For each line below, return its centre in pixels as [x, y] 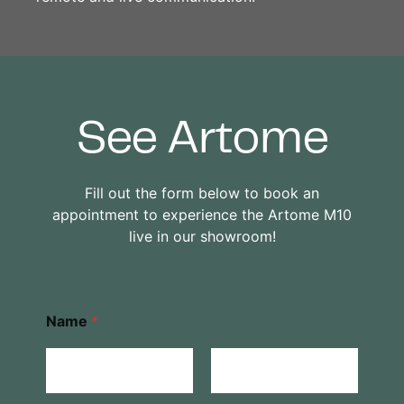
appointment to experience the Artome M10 [202, 214]
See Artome [202, 141]
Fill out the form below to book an [202, 193]
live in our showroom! [202, 236]
